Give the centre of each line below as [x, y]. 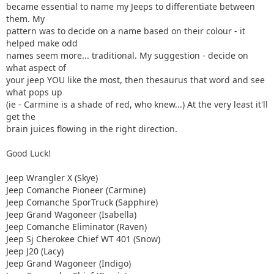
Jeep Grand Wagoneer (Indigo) [68, 264]
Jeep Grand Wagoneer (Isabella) [71, 215]
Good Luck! [28, 154]
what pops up [34, 92]
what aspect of [36, 68]
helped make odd [42, 43]
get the [21, 117]
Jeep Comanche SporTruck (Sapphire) [82, 202]
